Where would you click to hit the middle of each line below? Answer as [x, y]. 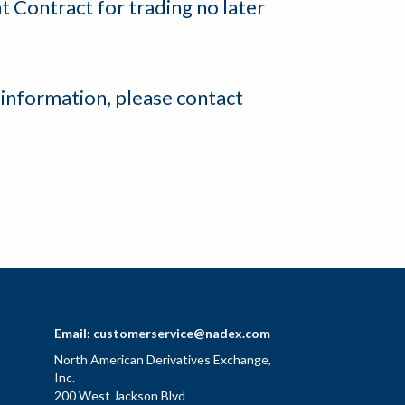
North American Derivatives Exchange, [163, 360]
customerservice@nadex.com [182, 334]
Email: [72, 334]
